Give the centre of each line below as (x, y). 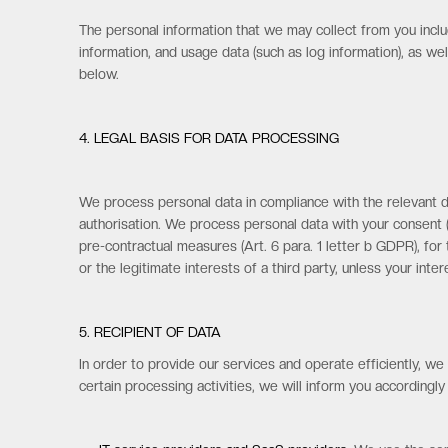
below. (99, 74)
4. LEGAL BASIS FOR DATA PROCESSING (209, 138)
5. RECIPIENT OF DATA (150, 332)
